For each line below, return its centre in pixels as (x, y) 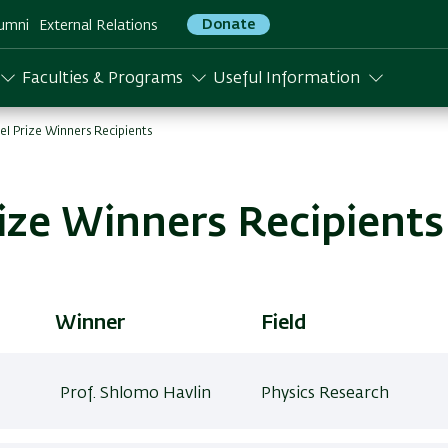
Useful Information (286, 79)
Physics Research (324, 394)
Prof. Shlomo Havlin (136, 394)
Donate (228, 24)
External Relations (98, 25)
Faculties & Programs (102, 79)
